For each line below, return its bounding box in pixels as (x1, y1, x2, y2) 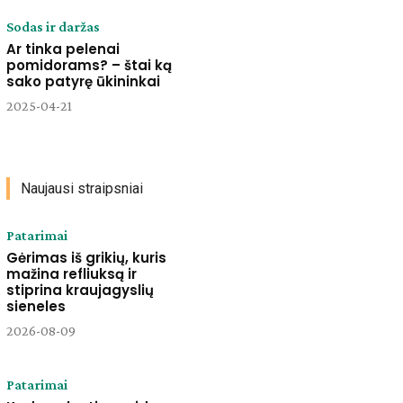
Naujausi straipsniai (20, 179, 143, 197)
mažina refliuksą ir (5, 264, 137, 283)
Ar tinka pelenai (5, 40, 120, 59)
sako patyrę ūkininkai (5, 72, 160, 92)
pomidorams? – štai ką (5, 56, 172, 76)
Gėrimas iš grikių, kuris (5, 247, 166, 267)
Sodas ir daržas (5, 19, 100, 35)
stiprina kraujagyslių (5, 280, 154, 300)
